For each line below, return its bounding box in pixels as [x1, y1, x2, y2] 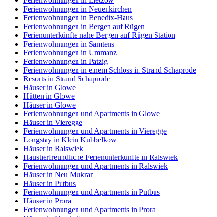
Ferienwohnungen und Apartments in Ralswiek [23, 162, 168, 170]
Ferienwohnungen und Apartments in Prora [23, 205, 155, 214]
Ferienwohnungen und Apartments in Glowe [23, 109, 160, 118]
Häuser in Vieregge [23, 118, 82, 126]
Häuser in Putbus [23, 179, 76, 187]
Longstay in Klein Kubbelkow [23, 136, 117, 144]
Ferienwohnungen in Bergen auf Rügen [23, 22, 145, 31]
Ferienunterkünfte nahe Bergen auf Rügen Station [23, 31, 175, 39]
